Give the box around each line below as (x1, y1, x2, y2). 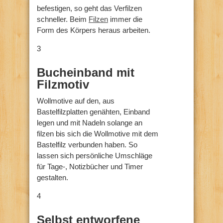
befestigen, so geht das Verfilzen (37, 3, 142, 12)
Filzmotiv (37, 77, 89, 91)
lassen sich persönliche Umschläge (37, 151, 152, 160)
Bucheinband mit (37, 65, 134, 79)
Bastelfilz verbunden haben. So (37, 140, 137, 149)
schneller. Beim (37, 14, 89, 23)
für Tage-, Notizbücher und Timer (37, 162, 143, 171)
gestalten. (37, 173, 68, 182)
